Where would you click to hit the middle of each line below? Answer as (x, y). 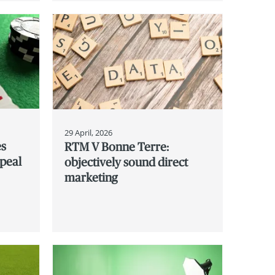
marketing (91, 177)
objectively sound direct (126, 162)
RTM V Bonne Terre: (116, 146)
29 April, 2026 (88, 132)
